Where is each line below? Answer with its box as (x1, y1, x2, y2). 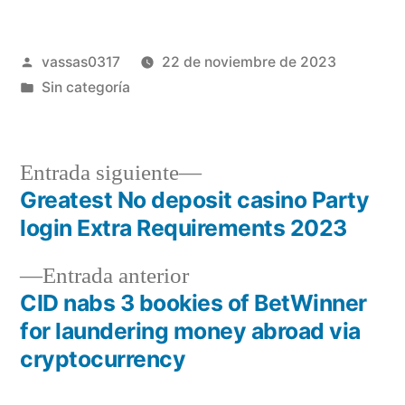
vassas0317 (41, 52, 120, 71)
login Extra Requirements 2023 (20, 213, 347, 241)
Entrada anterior (42, 261, 189, 290)
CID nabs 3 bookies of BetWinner (20, 288, 367, 316)
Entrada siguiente (20, 158, 179, 187)
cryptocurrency (20, 344, 186, 372)
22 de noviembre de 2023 (161, 52, 336, 71)
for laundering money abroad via (20, 316, 361, 344)
